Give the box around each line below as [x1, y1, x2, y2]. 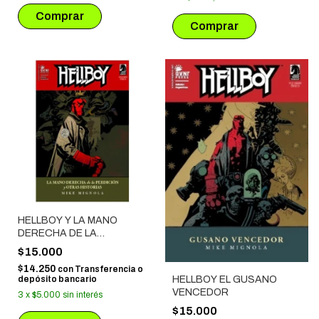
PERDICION [18, 240, 72, 251]
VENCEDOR [172, 287, 229, 298]
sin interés [63, 289, 103, 300]
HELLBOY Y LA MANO [18, 214, 117, 226]
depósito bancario [18, 273, 97, 284]
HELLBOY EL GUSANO [172, 274, 277, 286]
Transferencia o [75, 263, 143, 274]
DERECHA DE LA [18, 227, 97, 239]
